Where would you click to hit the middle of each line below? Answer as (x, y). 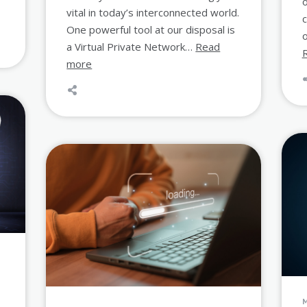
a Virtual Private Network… (131, 46)
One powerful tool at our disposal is (151, 29)
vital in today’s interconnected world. (153, 12)
